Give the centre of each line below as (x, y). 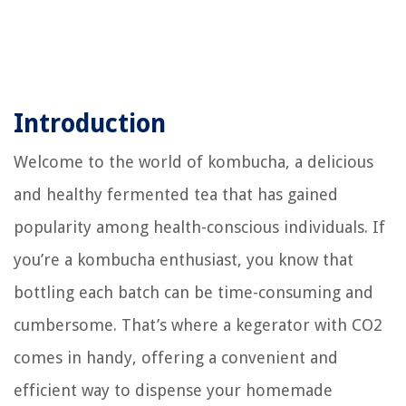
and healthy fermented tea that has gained (176, 195)
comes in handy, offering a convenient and (176, 358)
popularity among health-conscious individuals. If (199, 227)
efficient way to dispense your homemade (173, 391)
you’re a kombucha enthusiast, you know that (184, 260)
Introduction (90, 124)
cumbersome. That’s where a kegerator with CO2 (198, 325)
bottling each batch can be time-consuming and (193, 293)
